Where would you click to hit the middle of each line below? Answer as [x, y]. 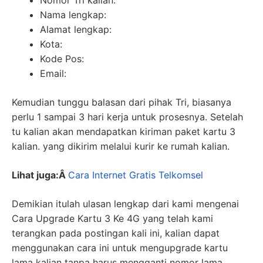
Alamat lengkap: [76, 29]
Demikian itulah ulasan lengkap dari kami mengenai [125, 204]
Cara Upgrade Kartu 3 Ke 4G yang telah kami [112, 218]
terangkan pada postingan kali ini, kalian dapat [116, 233]
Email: [53, 73]
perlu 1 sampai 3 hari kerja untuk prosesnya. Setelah [127, 117]
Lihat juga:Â [40, 175]
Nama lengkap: [73, 15]
